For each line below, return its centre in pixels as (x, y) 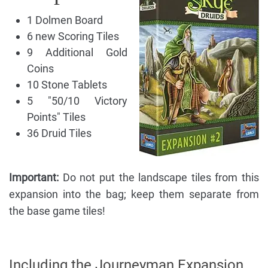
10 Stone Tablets (67, 85)
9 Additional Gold (77, 53)
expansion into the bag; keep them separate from (134, 194)
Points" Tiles (56, 117)
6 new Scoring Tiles (73, 36)
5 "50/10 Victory (77, 101)
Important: (34, 178)
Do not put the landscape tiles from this (159, 178)
